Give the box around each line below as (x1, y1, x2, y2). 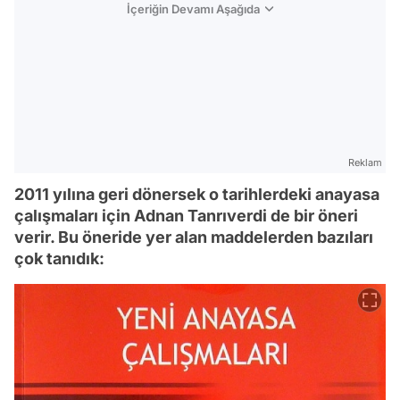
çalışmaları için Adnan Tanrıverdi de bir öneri (14, 205, 358, 225)
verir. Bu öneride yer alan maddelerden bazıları (14, 227, 373, 246)
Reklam (348, 155, 382, 169)
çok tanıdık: (14, 248, 104, 268)
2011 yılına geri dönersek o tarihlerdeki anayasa (14, 184, 379, 204)
